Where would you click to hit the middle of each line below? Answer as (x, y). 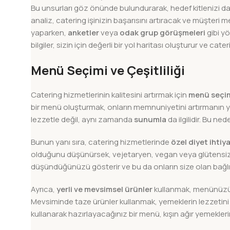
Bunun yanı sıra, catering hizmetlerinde (101, 142)
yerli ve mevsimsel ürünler (104, 189)
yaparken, (49, 33)
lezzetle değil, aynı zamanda (82, 120)
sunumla (150, 120)
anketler (83, 33)
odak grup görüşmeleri (162, 33)
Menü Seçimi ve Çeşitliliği (108, 70)
